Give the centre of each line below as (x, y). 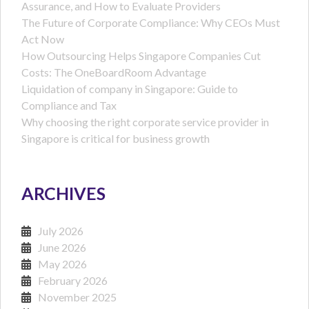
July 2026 (61, 231)
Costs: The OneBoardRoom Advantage (114, 72)
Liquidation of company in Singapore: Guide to (130, 89)
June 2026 (62, 248)
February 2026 (73, 281)
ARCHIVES (63, 193)
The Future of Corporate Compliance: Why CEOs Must (151, 23)
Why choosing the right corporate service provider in (145, 122)
